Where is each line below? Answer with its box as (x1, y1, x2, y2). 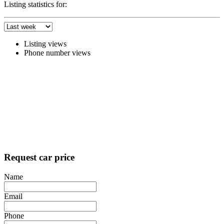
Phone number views (24, 48, 90, 57)
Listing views (24, 39, 66, 48)
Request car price (4, 151, 74, 162)
